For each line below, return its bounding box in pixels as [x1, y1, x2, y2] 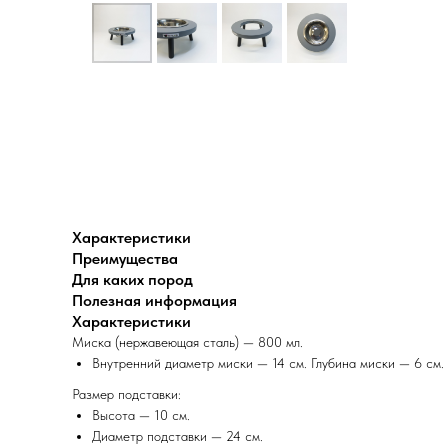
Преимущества [72, 249, 178, 269]
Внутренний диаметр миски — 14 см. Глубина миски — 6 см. [92, 355, 444, 372]
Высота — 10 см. [92, 407, 190, 424]
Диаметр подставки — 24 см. [92, 428, 263, 445]
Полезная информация [72, 291, 237, 311]
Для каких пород [72, 270, 193, 290]
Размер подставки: [72, 386, 181, 403]
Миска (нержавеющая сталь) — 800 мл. [72, 334, 303, 351]
